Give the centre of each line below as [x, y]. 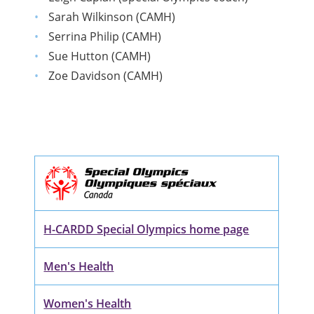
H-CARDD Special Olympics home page [146, 230]
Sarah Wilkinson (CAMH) [111, 17]
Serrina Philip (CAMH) [104, 37]
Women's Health [88, 304]
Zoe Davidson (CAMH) [105, 76]
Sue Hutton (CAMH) [99, 56]
